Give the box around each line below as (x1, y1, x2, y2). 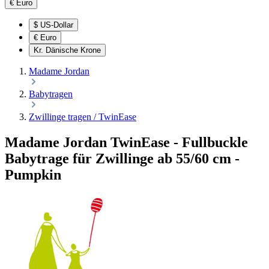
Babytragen (29, 89, 73, 99)
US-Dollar (40, 20, 73, 29)
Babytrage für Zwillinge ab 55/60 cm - (5, 150, 240, 166)
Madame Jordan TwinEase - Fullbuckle (5, 134, 248, 150)
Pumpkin (5, 166, 61, 183)
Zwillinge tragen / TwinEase (29, 112, 136, 122)
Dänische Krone (46, 46, 101, 55)
